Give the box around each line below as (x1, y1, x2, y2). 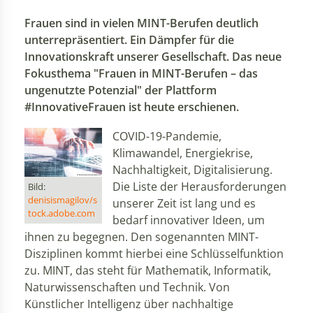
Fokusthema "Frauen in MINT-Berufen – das (24, 66, 258, 82)
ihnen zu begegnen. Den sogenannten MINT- (24, 229, 259, 245)
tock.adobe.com (28, 206, 95, 219)
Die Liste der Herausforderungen (112, 179, 286, 195)
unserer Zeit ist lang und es (112, 196, 256, 212)
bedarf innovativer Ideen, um (112, 212, 265, 228)
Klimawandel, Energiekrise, (112, 145, 253, 161)
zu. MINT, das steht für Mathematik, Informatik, (24, 263, 271, 279)
